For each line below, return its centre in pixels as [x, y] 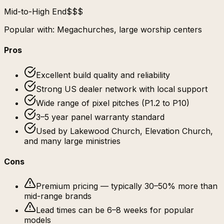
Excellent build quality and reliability [103, 75]
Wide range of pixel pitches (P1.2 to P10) [113, 103]
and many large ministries [72, 141]
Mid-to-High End [35, 12]
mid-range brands [58, 196]
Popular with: [30, 30]
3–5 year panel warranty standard [100, 117]
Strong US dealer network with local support [122, 89]
